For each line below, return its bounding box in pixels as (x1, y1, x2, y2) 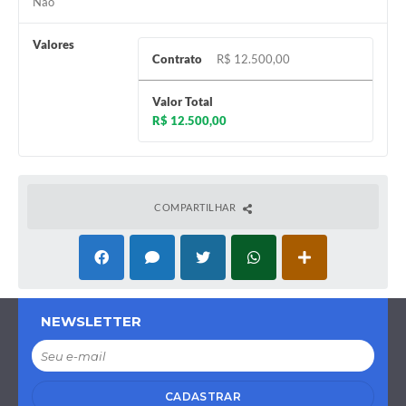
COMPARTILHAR (154, 201, 238, 214)
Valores (33, 37, 74, 53)
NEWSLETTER (41, 313, 141, 331)
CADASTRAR (165, 390, 241, 404)
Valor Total (151, 94, 213, 110)
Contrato (151, 52, 202, 67)
